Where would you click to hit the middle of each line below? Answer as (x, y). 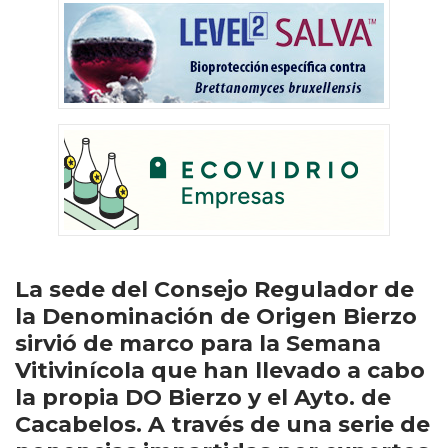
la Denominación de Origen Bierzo (216, 316)
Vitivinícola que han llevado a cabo (220, 370)
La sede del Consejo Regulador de (214, 289)
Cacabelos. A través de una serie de (222, 424)
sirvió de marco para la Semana (198, 343)
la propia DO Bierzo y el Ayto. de (203, 397)
